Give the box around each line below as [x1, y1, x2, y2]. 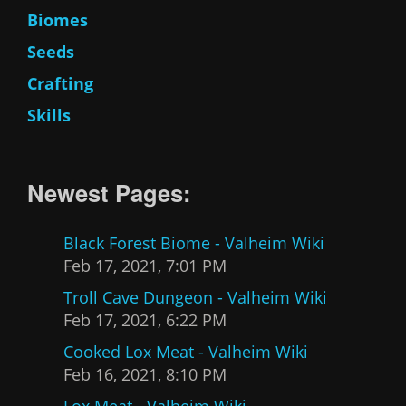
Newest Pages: [27, 175, 191, 209]
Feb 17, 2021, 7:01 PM [63, 254, 227, 276]
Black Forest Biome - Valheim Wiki [63, 231, 324, 254]
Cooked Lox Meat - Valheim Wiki [63, 340, 308, 362]
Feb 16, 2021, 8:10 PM [63, 362, 227, 385]
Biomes [27, 8, 88, 31]
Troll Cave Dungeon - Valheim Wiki [63, 285, 327, 308]
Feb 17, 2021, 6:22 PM [63, 308, 227, 331]
